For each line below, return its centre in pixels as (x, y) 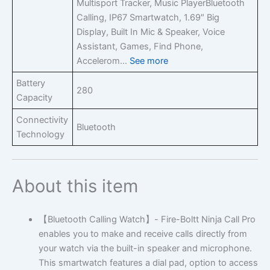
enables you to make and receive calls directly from (143, 234)
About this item (75, 186)
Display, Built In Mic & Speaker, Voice (151, 32)
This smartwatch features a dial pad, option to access (148, 263)
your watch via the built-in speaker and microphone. (145, 249)
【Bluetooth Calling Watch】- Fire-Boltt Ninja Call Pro (147, 220)
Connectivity (42, 120)
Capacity (35, 97)
